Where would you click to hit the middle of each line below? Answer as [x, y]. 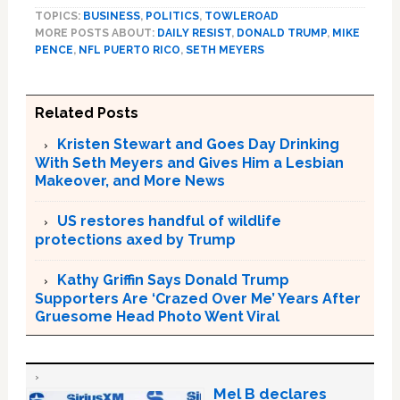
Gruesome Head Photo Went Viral [157, 316]
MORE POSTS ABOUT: [96, 33]
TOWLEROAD [241, 16]
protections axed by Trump [135, 239]
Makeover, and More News [129, 180]
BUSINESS [111, 16]
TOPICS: [58, 16]
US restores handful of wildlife [169, 221]
